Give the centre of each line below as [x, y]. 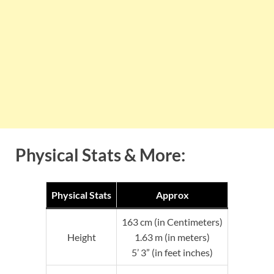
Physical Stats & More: [100, 155]
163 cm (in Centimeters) [172, 221]
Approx [172, 194]
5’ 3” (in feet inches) [172, 252]
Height [81, 237]
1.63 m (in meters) [172, 237]
